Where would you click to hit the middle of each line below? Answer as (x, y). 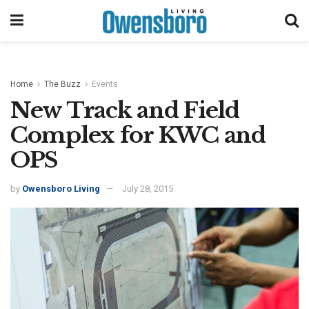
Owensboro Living (61, 189)
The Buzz (62, 84)
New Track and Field (125, 110)
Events (105, 84)
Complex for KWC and (138, 135)
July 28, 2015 (148, 189)
